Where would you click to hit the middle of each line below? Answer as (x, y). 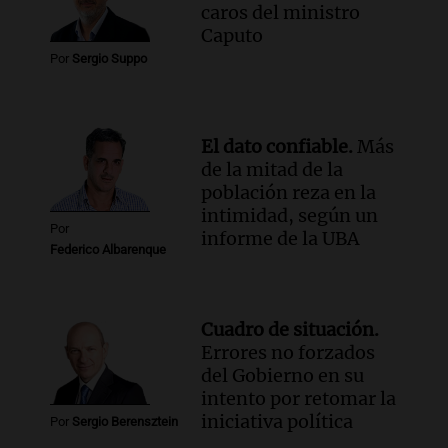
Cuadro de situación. (290, 329)
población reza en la (289, 192)
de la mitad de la (272, 169)
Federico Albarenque (108, 249)
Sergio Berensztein (125, 421)
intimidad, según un (290, 215)
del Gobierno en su (283, 375)
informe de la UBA (280, 238)
